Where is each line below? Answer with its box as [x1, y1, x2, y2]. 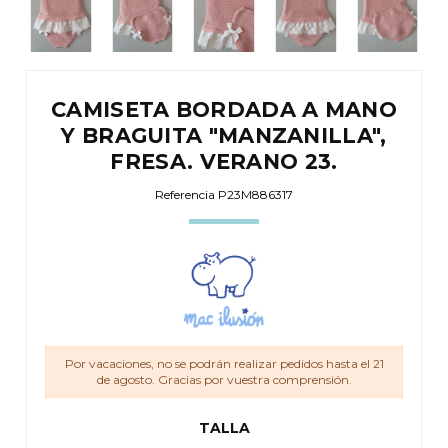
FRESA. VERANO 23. [110, 149, 338, 175]
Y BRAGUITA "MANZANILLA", [61, 123, 387, 149]
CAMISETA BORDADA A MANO [51, 97, 397, 123]
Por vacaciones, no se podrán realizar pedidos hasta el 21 [64, 356, 384, 372]
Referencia [155, 187, 215, 203]
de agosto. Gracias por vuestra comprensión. [96, 372, 352, 388]
